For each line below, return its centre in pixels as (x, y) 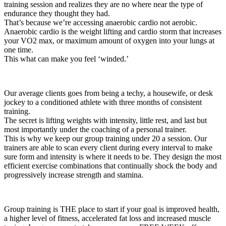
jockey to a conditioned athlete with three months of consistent (103, 102)
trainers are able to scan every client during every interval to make (108, 147)
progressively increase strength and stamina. (74, 175)
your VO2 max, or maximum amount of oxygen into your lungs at (109, 40)
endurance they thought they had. (57, 13)
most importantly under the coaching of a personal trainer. (95, 129)
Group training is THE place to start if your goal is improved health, (112, 209)
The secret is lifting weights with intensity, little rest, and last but (105, 120)
